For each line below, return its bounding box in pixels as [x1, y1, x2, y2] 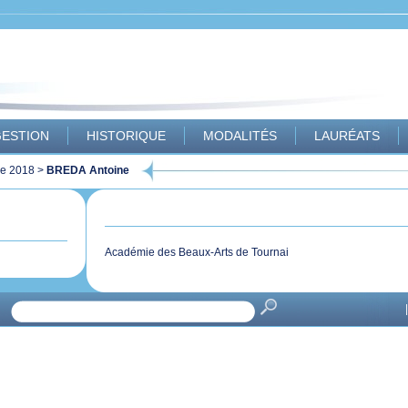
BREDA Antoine [46, 163, 129, 177]
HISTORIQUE [87, 128, 166, 143]
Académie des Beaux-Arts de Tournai [105, 246, 289, 259]
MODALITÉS [203, 128, 277, 143]
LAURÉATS [314, 128, 380, 143]
